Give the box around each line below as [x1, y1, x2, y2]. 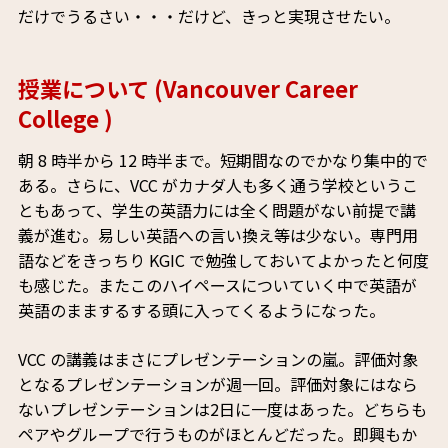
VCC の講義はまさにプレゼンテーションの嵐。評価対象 [17, 347, 418, 372]
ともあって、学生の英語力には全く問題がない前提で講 [17, 198, 416, 223]
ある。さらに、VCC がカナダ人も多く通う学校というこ [17, 173, 418, 198]
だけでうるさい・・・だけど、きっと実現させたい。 [17, 4, 400, 29]
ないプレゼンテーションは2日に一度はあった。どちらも [17, 397, 427, 422]
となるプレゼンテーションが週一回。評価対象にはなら [17, 372, 418, 397]
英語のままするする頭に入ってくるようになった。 [17, 298, 385, 323]
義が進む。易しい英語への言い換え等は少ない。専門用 [17, 223, 418, 248]
